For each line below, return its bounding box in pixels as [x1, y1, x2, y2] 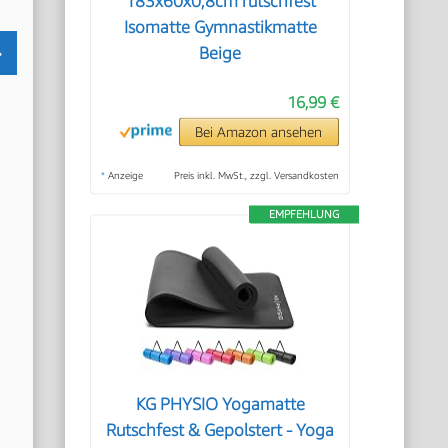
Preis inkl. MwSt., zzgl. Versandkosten [173, 169, 339, 181]
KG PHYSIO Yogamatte [135, 394, 305, 414]
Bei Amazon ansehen [195, 123, 323, 140]
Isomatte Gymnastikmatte [123, 17, 317, 37]
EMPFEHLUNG [268, 207, 339, 220]
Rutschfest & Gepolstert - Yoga [106, 420, 335, 440]
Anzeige [105, 169, 144, 181]
